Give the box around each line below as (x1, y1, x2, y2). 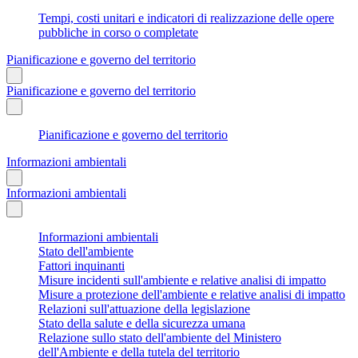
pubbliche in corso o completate (38, 25, 198, 39)
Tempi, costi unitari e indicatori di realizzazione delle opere (38, 10, 334, 25)
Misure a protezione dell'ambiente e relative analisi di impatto (38, 287, 345, 301)
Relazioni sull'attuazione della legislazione (38, 301, 250, 316)
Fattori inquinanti (38, 258, 125, 272)
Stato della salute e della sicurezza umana (38, 316, 245, 330)
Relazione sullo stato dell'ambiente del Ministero (38, 330, 281, 344)
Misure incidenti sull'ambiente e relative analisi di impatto (38, 272, 326, 287)
